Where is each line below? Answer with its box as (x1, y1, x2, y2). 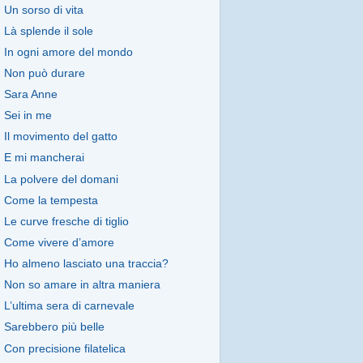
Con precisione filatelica (3, 342, 126, 355)
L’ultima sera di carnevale (3, 300, 135, 313)
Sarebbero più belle (3, 321, 105, 334)
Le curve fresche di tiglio (3, 215, 129, 228)
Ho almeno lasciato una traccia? (3, 258, 169, 270)
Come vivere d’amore (3, 236, 114, 249)
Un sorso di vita (3, 3, 83, 16)
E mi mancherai (3, 152, 84, 164)
